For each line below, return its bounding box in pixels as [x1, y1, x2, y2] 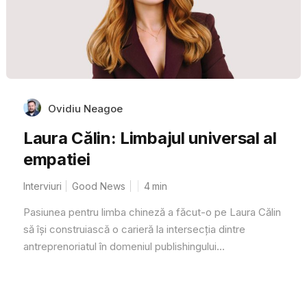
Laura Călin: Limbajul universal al [23, 127, 277, 148]
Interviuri [23, 180, 62, 192]
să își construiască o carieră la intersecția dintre [23, 222, 245, 236]
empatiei [23, 149, 90, 169]
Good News [71, 180, 125, 192]
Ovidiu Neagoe [47, 101, 123, 115]
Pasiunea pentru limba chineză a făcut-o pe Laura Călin [23, 205, 281, 219]
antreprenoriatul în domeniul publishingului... [23, 239, 225, 253]
